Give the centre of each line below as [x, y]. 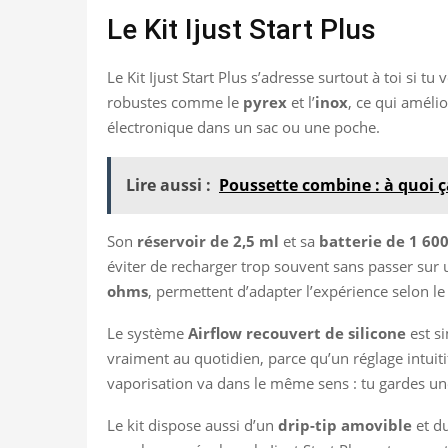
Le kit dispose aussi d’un [192, 424]
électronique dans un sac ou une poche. [243, 126]
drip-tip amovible [345, 424]
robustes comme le [175, 101]
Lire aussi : [168, 184]
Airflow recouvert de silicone [297, 332]
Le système [147, 332]
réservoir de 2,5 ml [208, 240]
